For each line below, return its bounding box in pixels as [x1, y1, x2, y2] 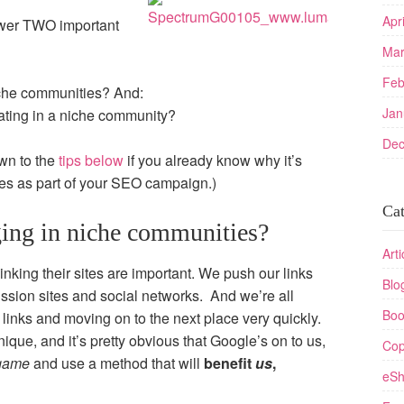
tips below [59, 150, 124, 170]
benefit [204, 353, 255, 373]
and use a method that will [30, 353, 204, 373]
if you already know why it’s [124, 150, 302, 170]
